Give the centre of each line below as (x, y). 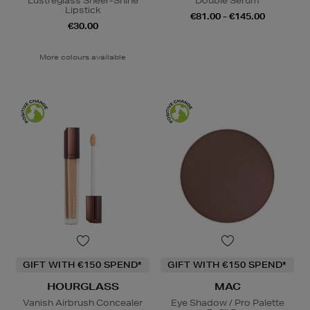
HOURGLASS (83, 287)
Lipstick (83, 10)
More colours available (83, 57)
